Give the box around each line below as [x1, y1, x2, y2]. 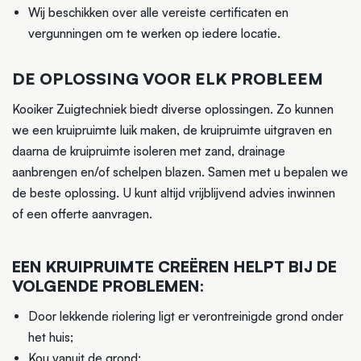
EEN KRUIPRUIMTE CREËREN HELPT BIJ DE [12, 255, 337, 276]
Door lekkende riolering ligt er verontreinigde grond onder [27, 308, 343, 324]
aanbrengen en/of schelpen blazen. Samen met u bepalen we [12, 164, 348, 180]
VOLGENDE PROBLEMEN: [12, 275, 204, 296]
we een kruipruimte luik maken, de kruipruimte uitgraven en [12, 122, 332, 138]
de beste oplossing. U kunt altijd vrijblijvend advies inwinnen [12, 185, 335, 201]
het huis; [27, 329, 73, 345]
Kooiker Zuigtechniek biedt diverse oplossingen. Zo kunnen [12, 101, 334, 117]
